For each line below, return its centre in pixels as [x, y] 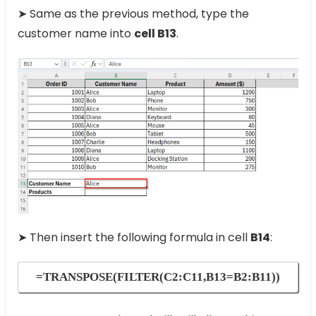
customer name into [76, 34]
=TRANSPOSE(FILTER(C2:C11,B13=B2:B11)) [158, 277]
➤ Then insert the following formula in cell [134, 238]
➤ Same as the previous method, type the [133, 14]
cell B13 [155, 34]
